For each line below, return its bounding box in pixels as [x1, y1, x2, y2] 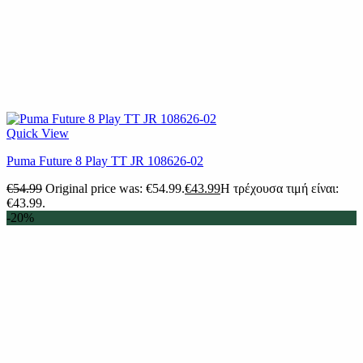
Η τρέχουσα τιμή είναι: [220, 181, 339, 195]
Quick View [6, 126, 69, 140]
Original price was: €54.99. [45, 181, 185, 195]
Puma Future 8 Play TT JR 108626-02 [6, 153, 203, 168]
